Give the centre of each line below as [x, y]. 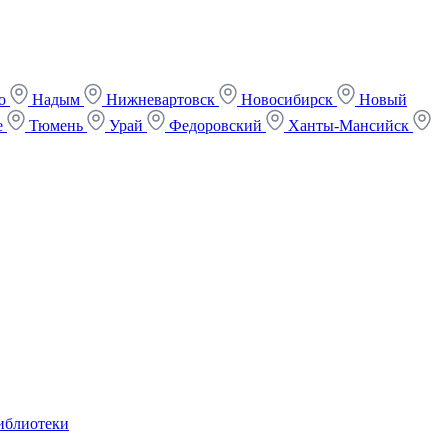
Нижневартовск [160, 99]
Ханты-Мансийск [348, 125]
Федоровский [215, 125]
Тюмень [56, 125]
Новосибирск [287, 99]
